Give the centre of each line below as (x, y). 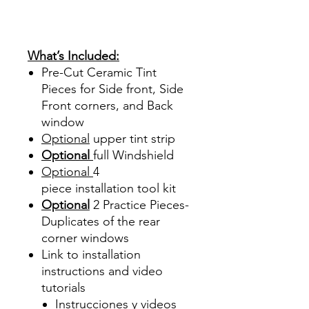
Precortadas (60, 39)
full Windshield (133, 155)
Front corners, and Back (107, 105)
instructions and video (102, 271)
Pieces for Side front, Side (112, 89)
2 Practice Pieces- (139, 205)
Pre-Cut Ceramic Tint (99, 72)
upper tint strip (132, 138)
